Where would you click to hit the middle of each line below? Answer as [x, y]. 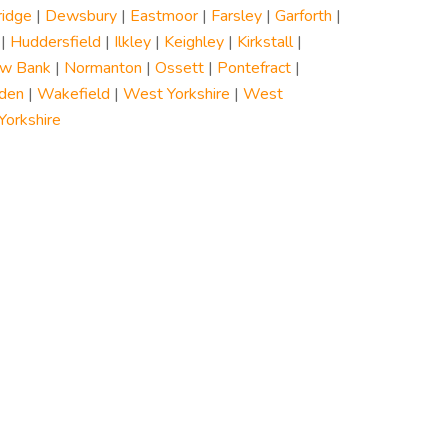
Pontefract [253, 68]
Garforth [303, 16]
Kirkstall [264, 42]
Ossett [179, 68]
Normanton [102, 68]
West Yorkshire [176, 94]
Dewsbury [80, 16]
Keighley [193, 42]
